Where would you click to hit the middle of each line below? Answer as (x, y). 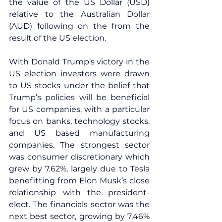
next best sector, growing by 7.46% (79, 216)
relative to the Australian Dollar (79, 14)
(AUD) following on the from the (79, 26)
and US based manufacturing (79, 133)
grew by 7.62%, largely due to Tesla (79, 168)
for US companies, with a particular (79, 109)
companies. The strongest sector (79, 145)
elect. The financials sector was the (79, 204)
